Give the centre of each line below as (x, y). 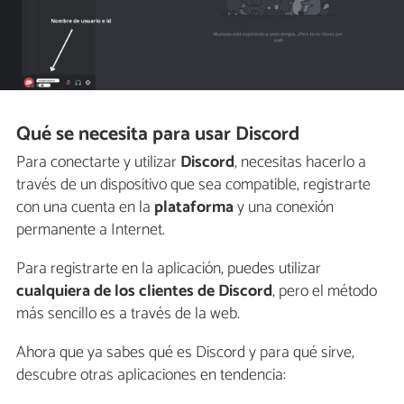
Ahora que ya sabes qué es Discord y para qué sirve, (185, 352)
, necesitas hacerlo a (300, 162)
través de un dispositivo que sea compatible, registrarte (193, 184)
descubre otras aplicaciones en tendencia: (151, 375)
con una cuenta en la (85, 207)
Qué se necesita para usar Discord (158, 135)
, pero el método (325, 291)
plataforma (194, 207)
